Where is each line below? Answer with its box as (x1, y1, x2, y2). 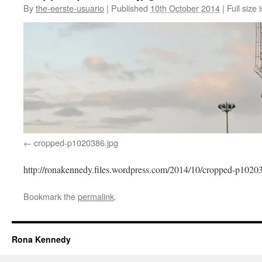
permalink (78, 189, 114, 202)
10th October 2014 (150, 2, 220, 14)
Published (111, 2, 148, 14)
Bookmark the (23, 189, 78, 202)
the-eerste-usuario (36, 2, 104, 14)
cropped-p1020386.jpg (34, 136, 118, 149)
